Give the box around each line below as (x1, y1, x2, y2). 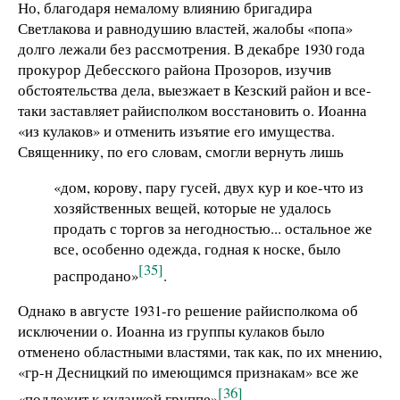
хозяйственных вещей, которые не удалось (54, 196, 331, 218)
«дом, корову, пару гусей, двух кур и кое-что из (54, 176, 363, 197)
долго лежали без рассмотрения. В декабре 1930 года (18, 37, 365, 59)
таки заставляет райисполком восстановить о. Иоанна (18, 99, 367, 121)
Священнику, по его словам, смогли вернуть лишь (18, 140, 344, 162)
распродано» (54, 264, 138, 286)
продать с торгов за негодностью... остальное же (54, 217, 372, 238)
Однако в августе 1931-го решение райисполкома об (18, 300, 358, 321)
